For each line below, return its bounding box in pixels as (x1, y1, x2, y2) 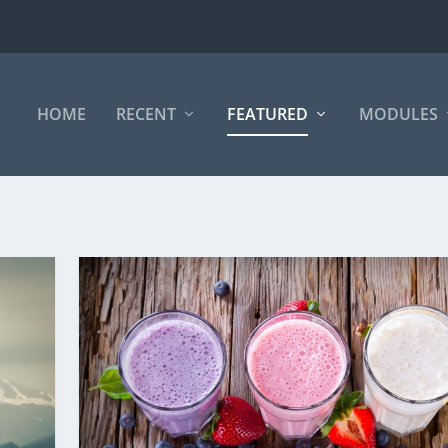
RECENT (115, 103, 176, 126)
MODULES (358, 103, 438, 126)
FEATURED (226, 103, 308, 126)
